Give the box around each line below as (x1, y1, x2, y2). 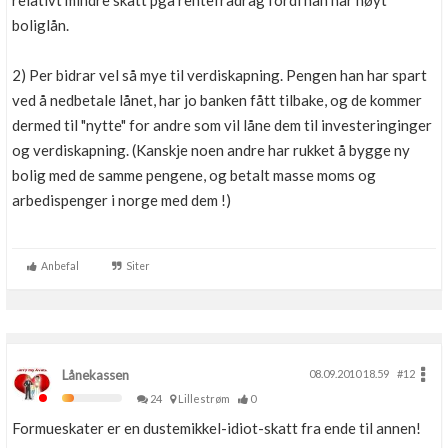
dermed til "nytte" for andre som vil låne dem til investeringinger (12, 116, 432, 134)
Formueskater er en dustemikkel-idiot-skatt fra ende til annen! (12, 419, 421, 437)
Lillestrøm (176, 392, 236, 405)
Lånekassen (62, 367, 129, 383)
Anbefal (37, 260, 79, 272)
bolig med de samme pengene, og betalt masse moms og (12, 166, 376, 184)
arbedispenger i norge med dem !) (12, 191, 231, 209)
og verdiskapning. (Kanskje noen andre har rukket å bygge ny (12, 141, 410, 159)
